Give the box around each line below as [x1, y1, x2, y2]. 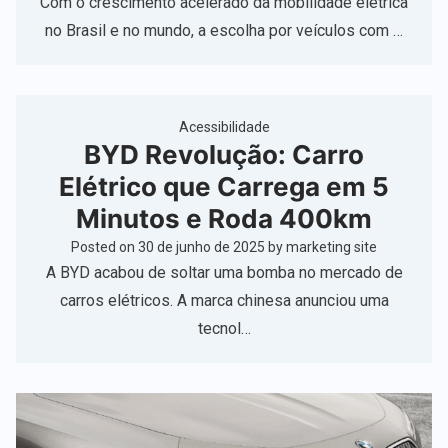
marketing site [286, 239, 377, 256]
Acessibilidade [178, 119, 270, 136]
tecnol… [197, 319, 251, 339]
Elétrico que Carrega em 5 [59, 171, 389, 203]
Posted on [71, 239, 138, 256]
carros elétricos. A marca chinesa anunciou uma [59, 291, 389, 311]
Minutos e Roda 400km [76, 203, 372, 235]
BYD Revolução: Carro [84, 139, 364, 171]
